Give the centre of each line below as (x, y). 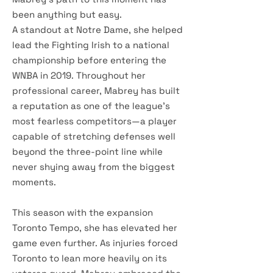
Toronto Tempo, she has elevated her (95, 228)
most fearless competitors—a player (94, 121)
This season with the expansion (83, 212)
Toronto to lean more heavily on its (90, 258)
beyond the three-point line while (87, 151)
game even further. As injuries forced (95, 243)
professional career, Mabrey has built (96, 90)
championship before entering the (89, 60)
